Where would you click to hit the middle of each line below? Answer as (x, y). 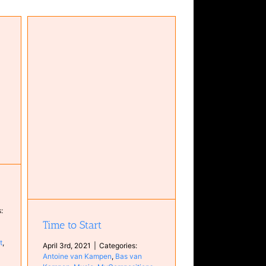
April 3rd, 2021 (67, 246)
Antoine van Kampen (77, 256)
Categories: (118, 246)
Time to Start (72, 225)
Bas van (129, 256)
